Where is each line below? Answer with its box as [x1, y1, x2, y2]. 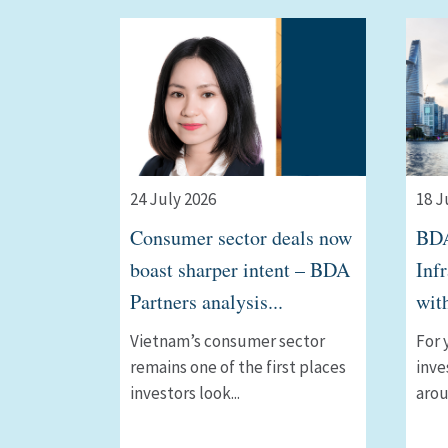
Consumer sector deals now [130, 224, 352, 252]
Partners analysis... [130, 288, 283, 316]
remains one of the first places [130, 356, 346, 379]
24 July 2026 [130, 188, 216, 211]
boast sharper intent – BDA [130, 256, 350, 284]
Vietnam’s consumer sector [130, 330, 325, 353]
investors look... [130, 382, 240, 405]
